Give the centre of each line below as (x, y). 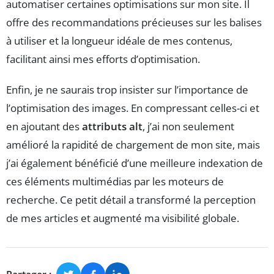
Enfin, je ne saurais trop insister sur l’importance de (127, 90)
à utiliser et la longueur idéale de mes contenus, (119, 41)
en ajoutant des (44, 127)
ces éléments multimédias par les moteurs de (115, 182)
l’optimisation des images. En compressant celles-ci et (133, 108)
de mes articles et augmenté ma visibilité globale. (123, 218)
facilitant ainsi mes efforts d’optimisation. (103, 59)
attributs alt (112, 127)
